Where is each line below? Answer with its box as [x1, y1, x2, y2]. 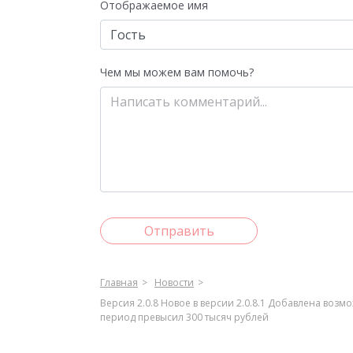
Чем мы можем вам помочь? [100, 65, 254, 80]
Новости [154, 276, 194, 289]
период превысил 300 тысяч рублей [100, 310, 269, 324]
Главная [100, 276, 138, 289]
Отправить [143, 222, 214, 240]
